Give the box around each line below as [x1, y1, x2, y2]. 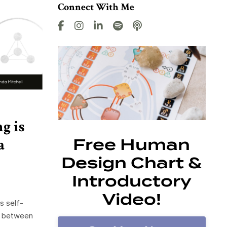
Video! [102, 190, 161, 209]
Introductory [71, 172, 192, 191]
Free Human [73, 135, 191, 154]
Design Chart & [61, 154, 202, 172]
